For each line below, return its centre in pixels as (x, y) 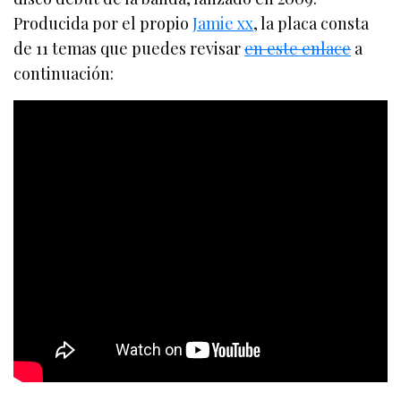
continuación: (64, 73)
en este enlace (298, 48)
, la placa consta (311, 23)
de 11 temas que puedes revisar (129, 48)
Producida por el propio (103, 23)
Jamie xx (223, 23)
